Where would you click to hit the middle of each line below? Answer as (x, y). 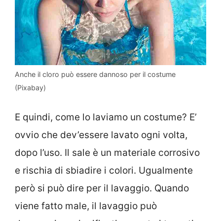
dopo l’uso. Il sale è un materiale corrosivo (107, 152)
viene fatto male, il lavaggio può (86, 206)
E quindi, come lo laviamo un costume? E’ (106, 117)
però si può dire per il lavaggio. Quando (102, 188)
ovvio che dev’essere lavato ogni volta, (101, 135)
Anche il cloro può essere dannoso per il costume (95, 74)
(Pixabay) (30, 88)
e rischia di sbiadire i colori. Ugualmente (104, 170)
